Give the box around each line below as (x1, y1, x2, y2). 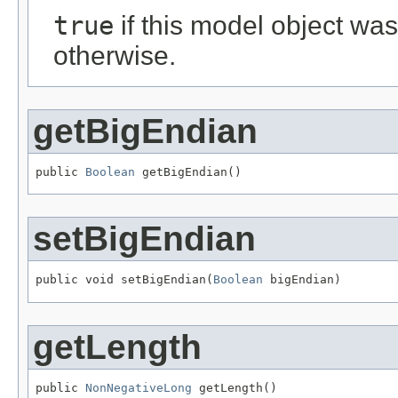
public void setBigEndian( (36, 273, 213, 287)
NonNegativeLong (85, 381, 192, 394)
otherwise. (53, 40, 176, 70)
